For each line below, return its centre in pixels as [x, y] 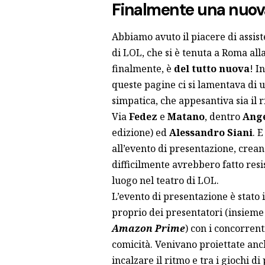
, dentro [223, 116]
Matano [186, 116]
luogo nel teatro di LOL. [165, 180]
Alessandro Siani [211, 132]
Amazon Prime [148, 228]
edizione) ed [140, 132]
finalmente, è [143, 68]
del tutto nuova [211, 68]
